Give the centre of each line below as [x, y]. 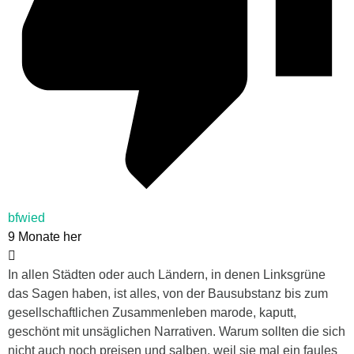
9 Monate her [45, 237]
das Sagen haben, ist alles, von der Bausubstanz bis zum [168, 294]
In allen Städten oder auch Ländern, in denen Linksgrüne [167, 275]
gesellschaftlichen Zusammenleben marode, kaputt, [152, 313]
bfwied [26, 218]
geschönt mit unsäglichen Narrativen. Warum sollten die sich [177, 332]
